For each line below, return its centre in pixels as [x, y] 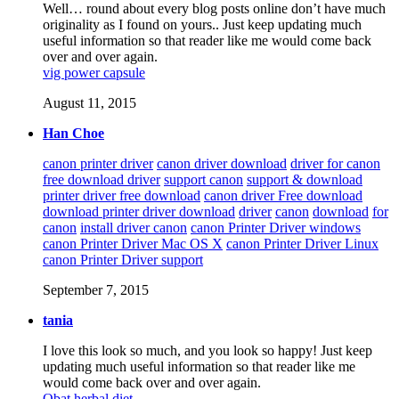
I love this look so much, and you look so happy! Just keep [208, 351]
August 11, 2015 [90, 103]
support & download [305, 180]
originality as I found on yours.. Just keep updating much [202, 25]
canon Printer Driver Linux [302, 244]
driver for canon [335, 164]
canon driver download [222, 164]
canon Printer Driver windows [276, 228]
